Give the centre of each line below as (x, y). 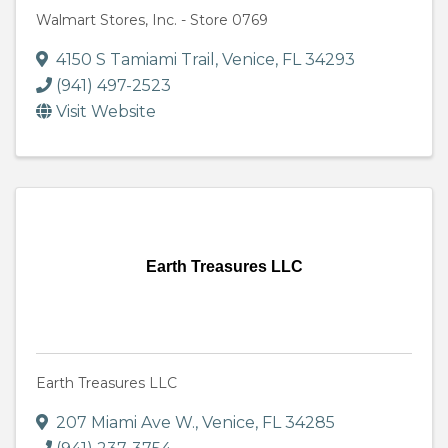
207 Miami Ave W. (125, 423)
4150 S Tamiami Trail (135, 60)
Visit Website (106, 112)
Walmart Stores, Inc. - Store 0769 (152, 20)
